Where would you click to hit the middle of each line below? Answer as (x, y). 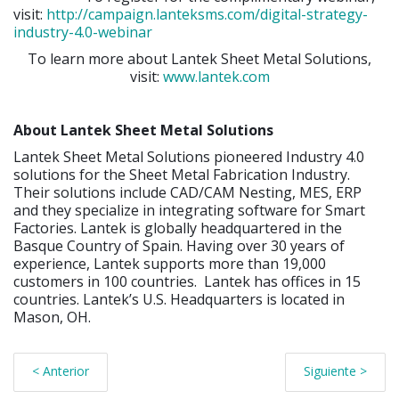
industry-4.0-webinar (83, 33)
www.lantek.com (216, 77)
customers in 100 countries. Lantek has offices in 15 (187, 282)
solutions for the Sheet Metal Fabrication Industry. (182, 175)
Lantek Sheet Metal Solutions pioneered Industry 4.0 (189, 157)
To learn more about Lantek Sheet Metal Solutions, (199, 59)
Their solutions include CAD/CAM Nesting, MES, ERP (187, 193)
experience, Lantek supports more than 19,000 (170, 264)
